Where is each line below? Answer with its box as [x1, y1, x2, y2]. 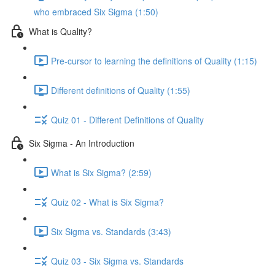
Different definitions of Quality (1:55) [51, 83, 190, 96]
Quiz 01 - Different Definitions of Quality [51, 113, 204, 126]
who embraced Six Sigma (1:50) [34, 6, 158, 18]
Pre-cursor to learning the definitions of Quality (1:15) [51, 54, 257, 67]
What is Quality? [29, 25, 92, 37]
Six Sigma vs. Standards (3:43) [51, 225, 171, 238]
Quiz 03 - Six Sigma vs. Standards [51, 254, 184, 267]
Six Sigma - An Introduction [29, 136, 134, 149]
